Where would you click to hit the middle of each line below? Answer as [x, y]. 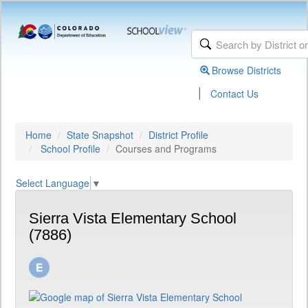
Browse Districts [247, 70]
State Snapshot [100, 135]
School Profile [70, 148]
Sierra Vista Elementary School [133, 219]
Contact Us [235, 93]
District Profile [178, 135]
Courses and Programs [166, 148]
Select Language [53, 183]
